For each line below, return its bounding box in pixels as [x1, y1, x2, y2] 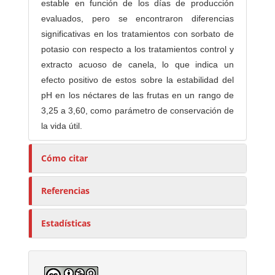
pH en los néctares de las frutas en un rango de [41, 90, 234, 101]
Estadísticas [41, 217, 91, 230]
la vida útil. [41, 121, 83, 131]
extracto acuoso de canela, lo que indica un [41, 60, 234, 70]
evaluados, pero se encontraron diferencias [41, 14, 234, 24]
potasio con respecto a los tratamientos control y [41, 44, 234, 55]
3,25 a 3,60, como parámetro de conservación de [41, 106, 234, 116]
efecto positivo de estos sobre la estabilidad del [41, 75, 234, 85]
